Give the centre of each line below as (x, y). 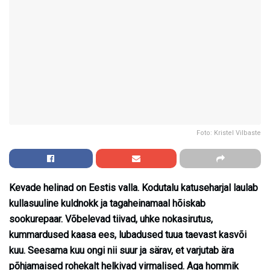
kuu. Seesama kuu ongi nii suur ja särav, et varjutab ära (121, 250)
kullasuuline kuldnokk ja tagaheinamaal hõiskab (107, 203)
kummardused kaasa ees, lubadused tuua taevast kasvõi (128, 234)
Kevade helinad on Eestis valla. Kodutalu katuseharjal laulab (133, 187)
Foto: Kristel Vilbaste (229, 133)
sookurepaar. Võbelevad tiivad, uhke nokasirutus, (111, 219)
